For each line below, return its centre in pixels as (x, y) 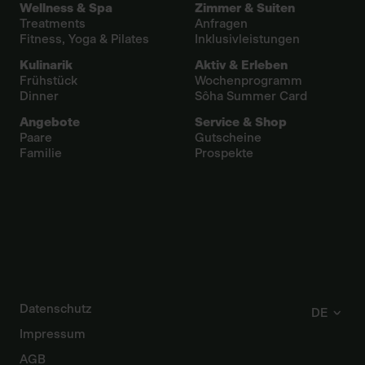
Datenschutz (56, 309)
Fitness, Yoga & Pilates (84, 40)
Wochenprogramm (248, 81)
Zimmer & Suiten (245, 9)
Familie (41, 154)
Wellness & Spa (66, 9)
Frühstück (48, 81)
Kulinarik (46, 66)
